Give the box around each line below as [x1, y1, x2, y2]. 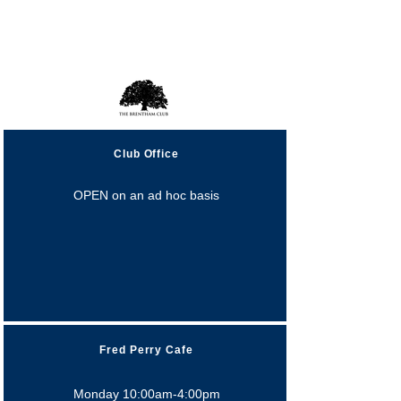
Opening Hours [81, 50, 205, 71]
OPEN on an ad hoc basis [73, 188, 219, 202]
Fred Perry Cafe [98, 344, 194, 356]
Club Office [113, 148, 180, 160]
